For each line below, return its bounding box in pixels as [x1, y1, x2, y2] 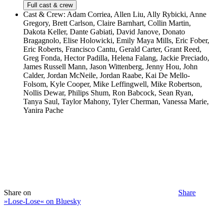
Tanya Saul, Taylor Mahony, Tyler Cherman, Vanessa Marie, [23, 97, 209, 106]
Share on [4, 188, 31, 197]
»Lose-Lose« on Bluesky [4, 197, 81, 206]
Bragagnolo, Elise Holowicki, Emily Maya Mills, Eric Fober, [23, 36, 209, 45]
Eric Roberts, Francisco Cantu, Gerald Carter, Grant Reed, [23, 45, 201, 54]
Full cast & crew [27, 1, 73, 9]
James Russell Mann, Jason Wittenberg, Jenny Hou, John [23, 62, 198, 71]
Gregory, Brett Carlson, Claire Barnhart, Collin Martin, [23, 19, 191, 28]
